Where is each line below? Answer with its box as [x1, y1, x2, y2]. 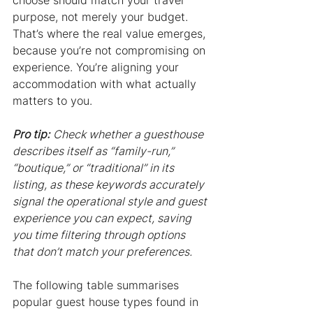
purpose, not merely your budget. [13, 10, 191, 24]
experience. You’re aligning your [13, 60, 182, 75]
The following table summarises [13, 278, 182, 293]
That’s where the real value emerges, [13, 27, 209, 41]
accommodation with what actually [13, 77, 200, 92]
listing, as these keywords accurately [13, 177, 207, 192]
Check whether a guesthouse [53, 127, 206, 142]
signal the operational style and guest [13, 194, 210, 209]
